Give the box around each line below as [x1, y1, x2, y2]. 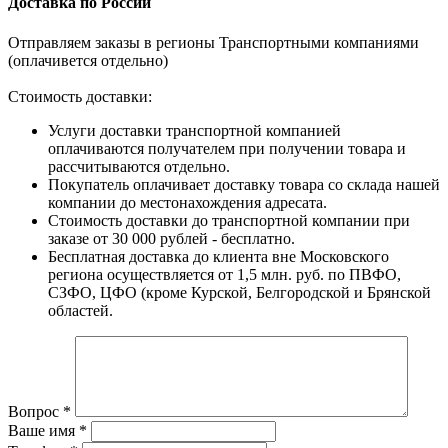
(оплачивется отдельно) [8, 52, 168, 70]
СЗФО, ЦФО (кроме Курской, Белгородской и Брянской [48, 284, 431, 302]
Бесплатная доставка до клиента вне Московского [48, 248, 389, 266]
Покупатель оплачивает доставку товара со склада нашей [48, 176, 440, 194]
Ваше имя [8, 422, 79, 440]
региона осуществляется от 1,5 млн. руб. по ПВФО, [48, 266, 401, 284]
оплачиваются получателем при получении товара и [48, 140, 406, 158]
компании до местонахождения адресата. [48, 194, 327, 212]
